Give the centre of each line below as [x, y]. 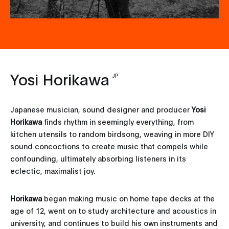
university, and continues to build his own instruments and [114, 222]
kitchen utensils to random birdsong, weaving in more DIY [112, 133]
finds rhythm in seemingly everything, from [118, 121]
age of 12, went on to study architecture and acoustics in [113, 210]
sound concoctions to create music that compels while [109, 146]
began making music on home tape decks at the [129, 198]
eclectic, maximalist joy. [53, 170]
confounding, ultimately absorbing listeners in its [98, 158]
